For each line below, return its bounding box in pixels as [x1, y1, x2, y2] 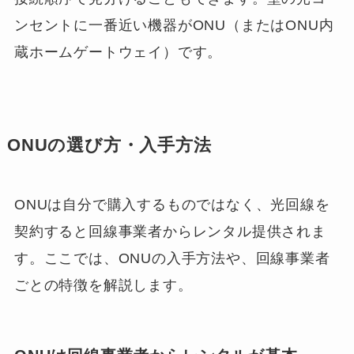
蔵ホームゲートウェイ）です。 [13, 43, 223, 60]
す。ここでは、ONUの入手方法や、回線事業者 [13, 250, 330, 266]
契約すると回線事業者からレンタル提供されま [13, 223, 326, 239]
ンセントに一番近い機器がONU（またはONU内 [13, 17, 334, 33]
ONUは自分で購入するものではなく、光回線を [13, 196, 330, 213]
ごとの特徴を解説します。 [13, 277, 193, 293]
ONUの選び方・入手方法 [6, 135, 212, 155]
